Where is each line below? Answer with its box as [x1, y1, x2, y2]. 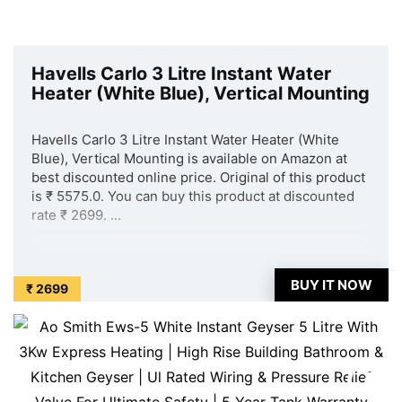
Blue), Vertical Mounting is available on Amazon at [31, 150, 347, 167]
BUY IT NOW [291, 276, 372, 293]
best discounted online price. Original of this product [31, 169, 365, 186]
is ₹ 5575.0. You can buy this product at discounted [31, 188, 354, 205]
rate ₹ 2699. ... [31, 206, 121, 223]
